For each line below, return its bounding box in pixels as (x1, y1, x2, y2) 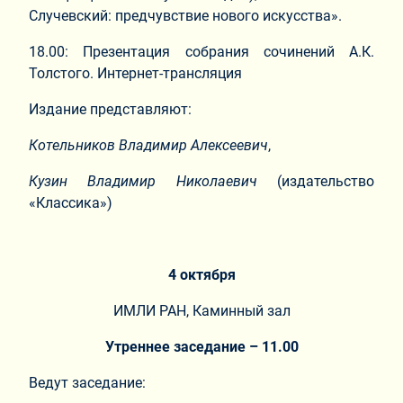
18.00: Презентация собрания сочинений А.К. (29, 42, 374, 60)
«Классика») (29, 193, 112, 211)
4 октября (167, 265, 236, 283)
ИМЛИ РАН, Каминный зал (112, 301, 291, 319)
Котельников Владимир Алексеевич (29, 136, 268, 154)
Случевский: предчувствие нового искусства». (29, 6, 342, 24)
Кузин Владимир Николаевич (29, 172, 257, 190)
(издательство (256, 172, 375, 190)
